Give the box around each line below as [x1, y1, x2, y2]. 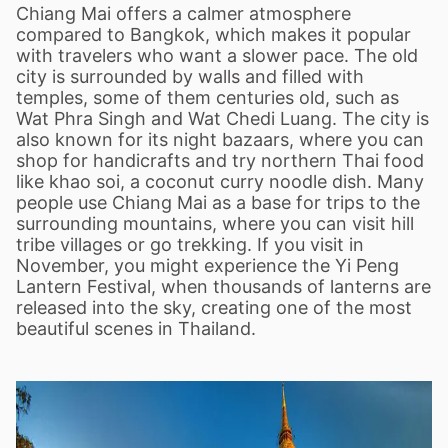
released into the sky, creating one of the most [16, 297, 412, 318]
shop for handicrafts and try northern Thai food [16, 150, 424, 171]
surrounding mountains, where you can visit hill [16, 213, 414, 234]
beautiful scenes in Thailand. [16, 318, 256, 339]
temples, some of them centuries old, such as [16, 87, 399, 108]
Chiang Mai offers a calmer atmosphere [16, 3, 351, 24]
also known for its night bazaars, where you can [16, 129, 424, 150]
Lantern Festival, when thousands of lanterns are [16, 276, 431, 297]
